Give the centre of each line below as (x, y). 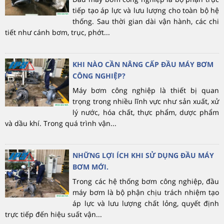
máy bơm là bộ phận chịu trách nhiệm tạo (146, 192)
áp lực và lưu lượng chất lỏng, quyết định (146, 203)
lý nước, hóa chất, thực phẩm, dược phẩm (146, 112)
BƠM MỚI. (91, 166)
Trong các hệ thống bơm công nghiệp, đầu (146, 181)
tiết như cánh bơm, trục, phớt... (57, 32)
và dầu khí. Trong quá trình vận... (61, 123)
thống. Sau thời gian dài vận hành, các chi (146, 21)
